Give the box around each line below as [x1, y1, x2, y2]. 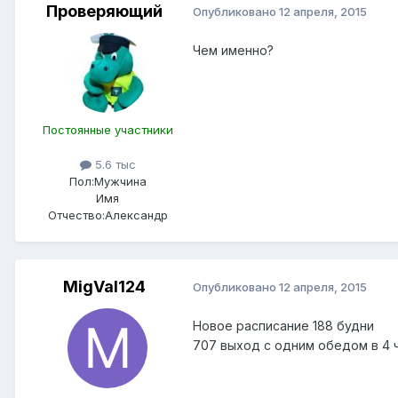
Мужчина [93, 173, 147, 188]
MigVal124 [62, 276, 146, 296]
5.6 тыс [91, 156, 136, 171]
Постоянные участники [42, 122, 173, 137]
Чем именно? [193, 42, 274, 58]
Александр [104, 207, 168, 222]
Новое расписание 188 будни [193, 317, 374, 333]
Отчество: [47, 207, 105, 222]
